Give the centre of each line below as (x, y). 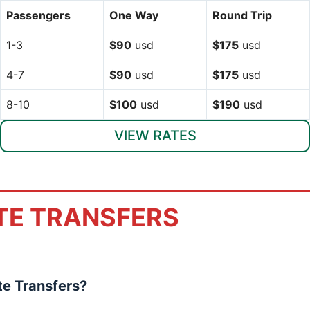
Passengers (38, 15)
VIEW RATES (155, 135)
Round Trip (242, 15)
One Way (134, 15)
